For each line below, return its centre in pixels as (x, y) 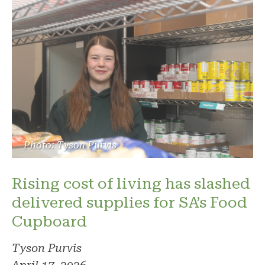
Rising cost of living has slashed (131, 184)
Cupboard (49, 222)
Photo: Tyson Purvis (70, 146)
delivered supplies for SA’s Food (130, 203)
